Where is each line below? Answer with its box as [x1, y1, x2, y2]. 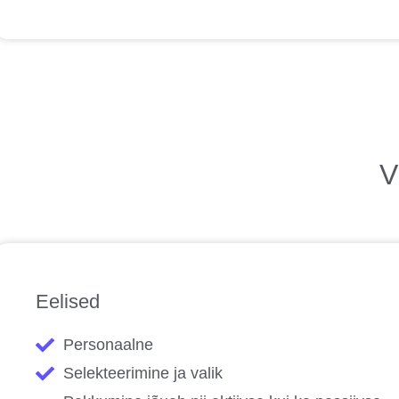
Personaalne [63, 336, 154, 354]
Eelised [36, 290, 100, 313]
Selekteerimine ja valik [63, 364, 224, 383]
